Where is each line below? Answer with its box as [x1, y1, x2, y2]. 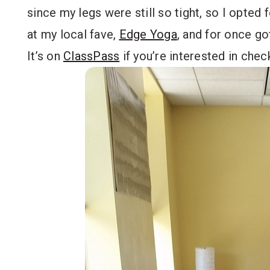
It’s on [27, 48, 63, 63]
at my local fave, [27, 27, 119, 42]
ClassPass [63, 48, 120, 63]
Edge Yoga [119, 27, 177, 42]
